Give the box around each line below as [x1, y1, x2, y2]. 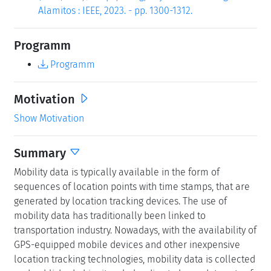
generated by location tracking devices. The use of [14, 195, 227, 207]
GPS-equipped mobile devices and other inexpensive [14, 238, 240, 250]
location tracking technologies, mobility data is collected [14, 253, 255, 265]
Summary [14, 145, 69, 160]
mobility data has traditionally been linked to [14, 209, 206, 221]
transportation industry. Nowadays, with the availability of [14, 224, 256, 236]
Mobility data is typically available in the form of [14, 166, 220, 178]
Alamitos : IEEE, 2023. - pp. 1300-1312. [38, 4, 192, 16]
